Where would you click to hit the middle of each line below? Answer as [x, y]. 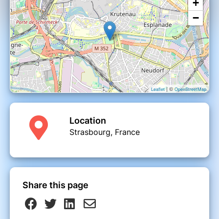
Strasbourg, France [105, 132]
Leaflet [158, 89]
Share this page [55, 185]
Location [88, 121]
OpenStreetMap [190, 89]
